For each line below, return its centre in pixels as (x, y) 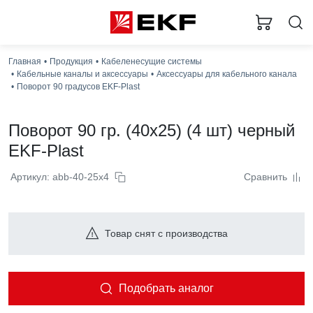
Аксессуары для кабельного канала (227, 74)
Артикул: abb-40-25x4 (60, 177)
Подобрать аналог (166, 288)
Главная (25, 61)
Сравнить (265, 177)
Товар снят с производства (166, 233)
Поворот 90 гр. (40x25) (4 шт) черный (152, 130)
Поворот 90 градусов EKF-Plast (78, 87)
